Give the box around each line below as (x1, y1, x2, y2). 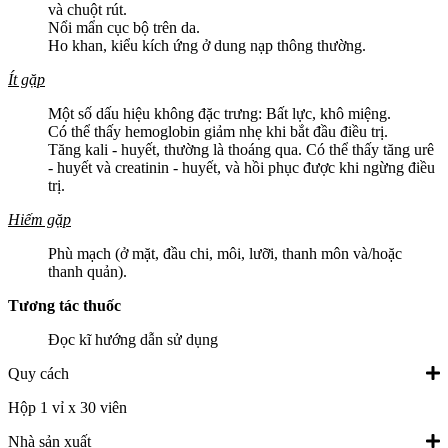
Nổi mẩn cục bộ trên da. (48, 19, 200, 37)
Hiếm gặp (8, 211, 71, 229)
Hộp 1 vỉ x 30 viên (8, 399, 127, 417)
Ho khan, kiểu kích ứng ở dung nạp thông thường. (48, 37, 366, 55)
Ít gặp (8, 71, 45, 89)
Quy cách (8, 365, 69, 383)
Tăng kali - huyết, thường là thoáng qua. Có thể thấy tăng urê (48, 141, 434, 159)
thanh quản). (48, 263, 127, 281)
